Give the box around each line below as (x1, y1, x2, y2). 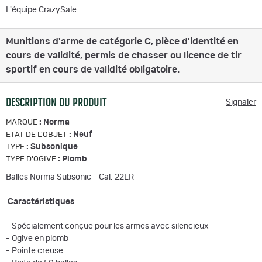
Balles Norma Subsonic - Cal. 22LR (6, 173, 134, 181)
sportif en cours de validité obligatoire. (6, 64, 180, 74)
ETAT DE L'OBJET (6, 130, 67, 139)
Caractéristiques (8, 197, 74, 206)
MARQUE (6, 118, 37, 126)
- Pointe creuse (6, 246, 63, 255)
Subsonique (30, 142, 78, 151)
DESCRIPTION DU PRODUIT (6, 95, 107, 109)
